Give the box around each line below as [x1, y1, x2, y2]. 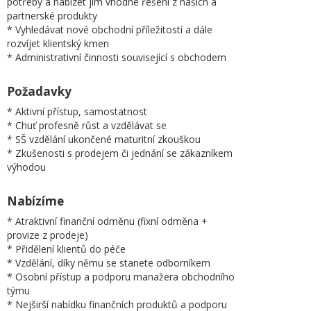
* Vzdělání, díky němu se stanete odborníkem [7, 256, 210, 269]
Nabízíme [7, 193, 64, 209]
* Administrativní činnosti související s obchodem [7, 51, 226, 64]
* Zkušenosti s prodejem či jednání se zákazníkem [7, 146, 233, 160]
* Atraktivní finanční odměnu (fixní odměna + [7, 215, 208, 228]
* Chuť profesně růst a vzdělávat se [7, 119, 167, 132]
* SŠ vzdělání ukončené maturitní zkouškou [7, 133, 201, 146]
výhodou [7, 160, 46, 174]
